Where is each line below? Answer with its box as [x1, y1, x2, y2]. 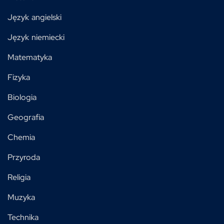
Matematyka [7, 52, 52, 63]
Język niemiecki [7, 32, 64, 43]
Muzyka [7, 192, 35, 203]
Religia [7, 172, 30, 183]
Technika [7, 212, 38, 223]
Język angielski [7, 12, 61, 23]
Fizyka [7, 72, 30, 83]
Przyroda [7, 152, 40, 163]
